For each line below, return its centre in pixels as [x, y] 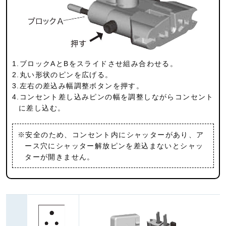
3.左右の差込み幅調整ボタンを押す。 [78, 86]
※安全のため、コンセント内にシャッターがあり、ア [111, 134]
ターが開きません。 [60, 157]
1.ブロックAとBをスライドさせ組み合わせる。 [95, 63]
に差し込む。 [42, 108]
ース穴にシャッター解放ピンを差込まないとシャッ [114, 146]
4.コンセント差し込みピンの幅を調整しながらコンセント [113, 97]
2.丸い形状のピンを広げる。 [63, 74]
